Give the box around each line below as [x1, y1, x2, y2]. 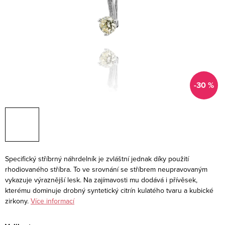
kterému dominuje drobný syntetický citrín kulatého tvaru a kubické [5, 185, 213, 195]
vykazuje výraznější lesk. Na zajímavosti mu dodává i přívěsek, [5, 174, 197, 185]
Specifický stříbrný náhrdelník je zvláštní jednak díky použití [5, 153, 189, 164]
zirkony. [5, 195, 29, 206]
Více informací [31, 195, 74, 206]
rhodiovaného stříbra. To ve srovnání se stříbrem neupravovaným [5, 164, 207, 174]
